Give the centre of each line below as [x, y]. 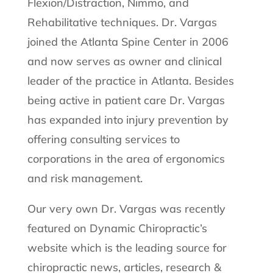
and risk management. [85, 178]
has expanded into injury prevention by [128, 119]
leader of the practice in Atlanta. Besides [130, 80]
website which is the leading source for [127, 247]
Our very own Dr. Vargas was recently [126, 208]
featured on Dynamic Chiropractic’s [117, 228]
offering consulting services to [103, 139]
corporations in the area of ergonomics [126, 158]
